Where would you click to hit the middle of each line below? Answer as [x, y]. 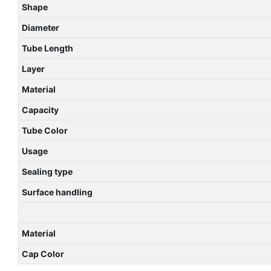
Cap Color [43, 254]
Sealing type [47, 172]
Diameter [40, 28]
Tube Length [47, 48]
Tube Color [44, 131]
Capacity [40, 110]
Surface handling [57, 192]
